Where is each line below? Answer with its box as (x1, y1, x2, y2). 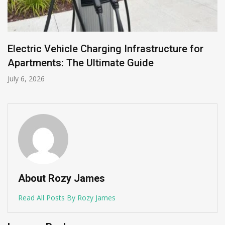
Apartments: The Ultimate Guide (8, 56, 154, 69)
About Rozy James (18, 172, 105, 184)
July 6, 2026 (8, 73, 45, 83)
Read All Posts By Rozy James (18, 192, 116, 202)
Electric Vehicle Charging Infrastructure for (8, 42, 203, 55)
